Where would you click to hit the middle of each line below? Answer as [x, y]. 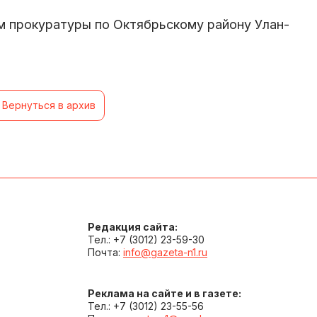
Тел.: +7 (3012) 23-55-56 [146, 306]
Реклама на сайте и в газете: [165, 293]
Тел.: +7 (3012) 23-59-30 [146, 239]
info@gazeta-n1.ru [165, 252]
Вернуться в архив [49, 105]
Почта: [105, 252]
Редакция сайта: [133, 226]
